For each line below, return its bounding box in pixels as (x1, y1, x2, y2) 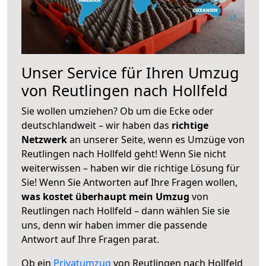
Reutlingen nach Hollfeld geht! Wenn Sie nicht (21, 147, 226, 160)
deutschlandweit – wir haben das (21, 118, 172, 132)
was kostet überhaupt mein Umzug (21, 189, 189, 203)
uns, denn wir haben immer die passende (21, 218, 207, 232)
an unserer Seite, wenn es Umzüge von (69, 132, 245, 146)
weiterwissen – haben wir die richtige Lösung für (21, 161, 240, 175)
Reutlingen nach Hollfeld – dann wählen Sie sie (21, 204, 230, 217)
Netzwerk (21, 132, 69, 146)
